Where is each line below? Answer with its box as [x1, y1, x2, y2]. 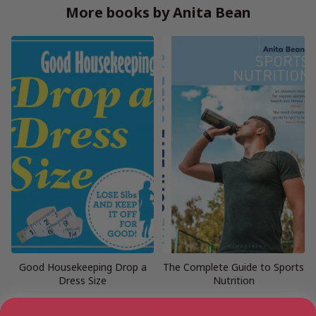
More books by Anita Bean [65, 3, 251, 22]
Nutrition [212, 273, 255, 287]
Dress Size [59, 273, 107, 287]
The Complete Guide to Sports [163, 260, 304, 274]
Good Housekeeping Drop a [18, 260, 147, 274]
